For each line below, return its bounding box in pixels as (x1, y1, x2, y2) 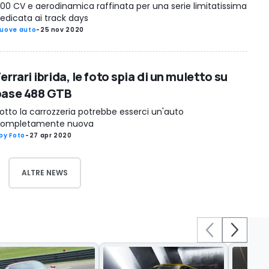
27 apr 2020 (29, 131, 72, 141)
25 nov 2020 (40, 25, 84, 34)
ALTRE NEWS (21, 167, 68, 178)
